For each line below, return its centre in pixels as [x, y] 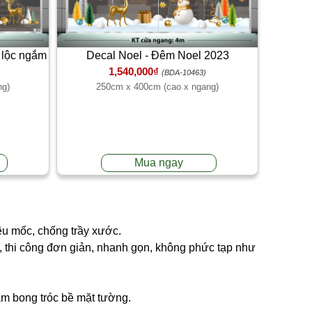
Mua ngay [159, 162]
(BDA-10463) [184, 72]
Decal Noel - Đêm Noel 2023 [157, 55]
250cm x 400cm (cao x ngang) [157, 86]
